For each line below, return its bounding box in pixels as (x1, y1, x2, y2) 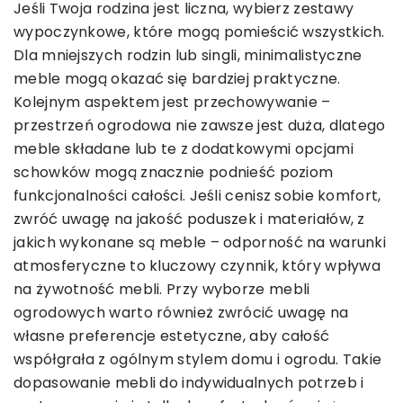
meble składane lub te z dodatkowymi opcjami (13, 138, 354, 159)
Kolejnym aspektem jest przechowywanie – (13, 91, 331, 112)
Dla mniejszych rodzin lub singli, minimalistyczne (13, 44, 363, 66)
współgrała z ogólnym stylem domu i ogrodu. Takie (13, 348, 382, 370)
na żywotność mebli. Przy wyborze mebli (13, 278, 310, 300)
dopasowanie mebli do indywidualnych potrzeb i (13, 372, 364, 393)
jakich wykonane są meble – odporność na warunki (13, 231, 387, 253)
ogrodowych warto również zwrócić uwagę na (13, 301, 349, 323)
